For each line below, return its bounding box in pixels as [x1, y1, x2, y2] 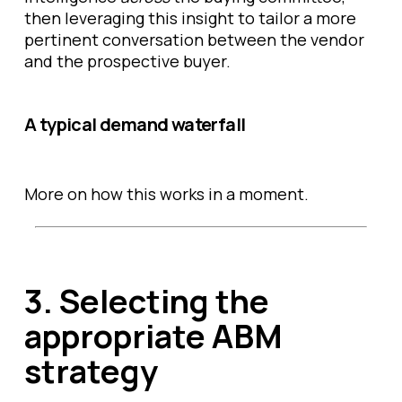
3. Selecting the [24, 279, 269, 323]
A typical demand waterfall [24, 112, 246, 136]
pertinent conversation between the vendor [24, 29, 364, 50]
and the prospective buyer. [24, 50, 234, 72]
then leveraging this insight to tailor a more [24, 7, 356, 29]
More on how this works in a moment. [24, 183, 309, 205]
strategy [24, 349, 158, 393]
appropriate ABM [24, 314, 283, 358]
